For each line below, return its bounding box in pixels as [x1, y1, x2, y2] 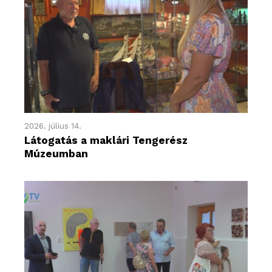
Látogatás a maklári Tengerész [24, 134, 188, 146]
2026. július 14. [24, 121, 81, 131]
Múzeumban [24, 147, 88, 160]
